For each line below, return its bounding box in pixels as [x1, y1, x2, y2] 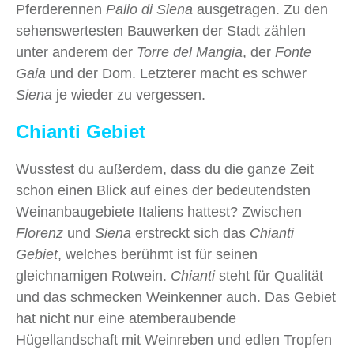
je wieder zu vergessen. [56, 87, 205, 104]
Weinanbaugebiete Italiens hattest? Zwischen [16, 204, 302, 220]
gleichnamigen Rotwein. [16, 268, 171, 284]
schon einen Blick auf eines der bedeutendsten [16, 183, 311, 199]
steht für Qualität [219, 268, 323, 284]
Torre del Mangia [137, 44, 243, 61]
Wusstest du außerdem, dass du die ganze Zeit [16, 161, 314, 178]
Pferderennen [16, 2, 106, 18]
